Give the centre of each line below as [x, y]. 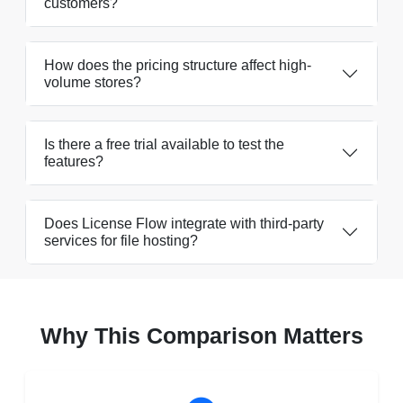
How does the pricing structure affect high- [178, 65]
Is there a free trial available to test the [164, 144]
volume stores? [93, 82]
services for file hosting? [121, 240]
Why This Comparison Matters [201, 335]
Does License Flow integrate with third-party [184, 223]
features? [74, 161]
